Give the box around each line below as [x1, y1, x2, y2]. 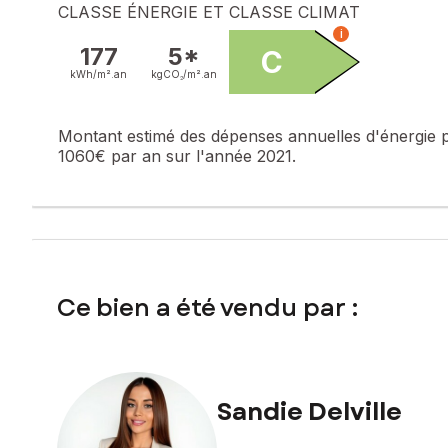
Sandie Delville [217, 393, 402, 429]
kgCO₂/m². [151, 67, 204, 80]
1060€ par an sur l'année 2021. [58, 145, 296, 166]
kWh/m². [70, 67, 114, 80]
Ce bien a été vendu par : [57, 289, 358, 325]
